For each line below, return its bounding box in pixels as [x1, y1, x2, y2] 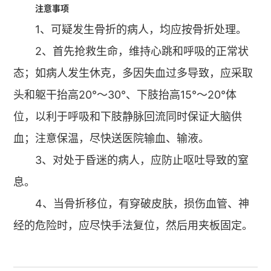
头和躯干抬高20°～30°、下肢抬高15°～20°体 [13, 88, 237, 101]
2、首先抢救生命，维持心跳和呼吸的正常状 [35, 45, 249, 57]
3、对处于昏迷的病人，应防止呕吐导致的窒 [35, 154, 249, 166]
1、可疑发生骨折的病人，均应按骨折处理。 [35, 23, 247, 36]
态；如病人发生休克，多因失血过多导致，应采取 [13, 67, 253, 79]
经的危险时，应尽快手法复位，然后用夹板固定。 [13, 219, 253, 232]
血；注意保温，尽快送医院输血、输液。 [13, 132, 210, 145]
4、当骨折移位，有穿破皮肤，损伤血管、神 [35, 197, 250, 210]
